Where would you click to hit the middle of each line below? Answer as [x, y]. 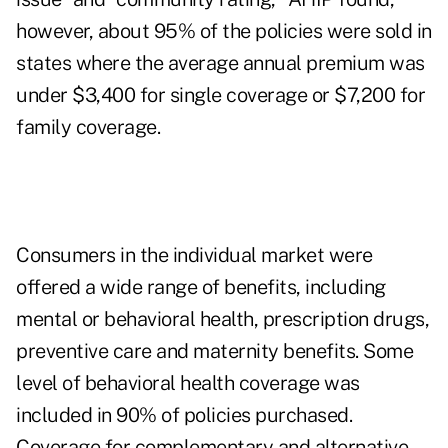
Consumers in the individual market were [194, 255]
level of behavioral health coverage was [188, 383]
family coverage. [88, 127]
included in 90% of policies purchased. [184, 415]
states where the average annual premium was [220, 63]
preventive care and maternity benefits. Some [214, 351]
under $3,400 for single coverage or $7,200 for [220, 95]
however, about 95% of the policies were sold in [224, 31]
